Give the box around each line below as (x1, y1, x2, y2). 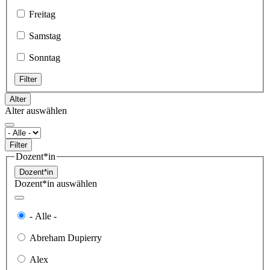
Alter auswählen (5, 105, 67, 116)
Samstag (29, 30, 61, 41)
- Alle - (30, 210, 57, 221)
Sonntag (29, 52, 60, 63)
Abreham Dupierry (30, 232, 102, 243)
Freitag (29, 8, 55, 19)
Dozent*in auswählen (14, 178, 97, 189)
